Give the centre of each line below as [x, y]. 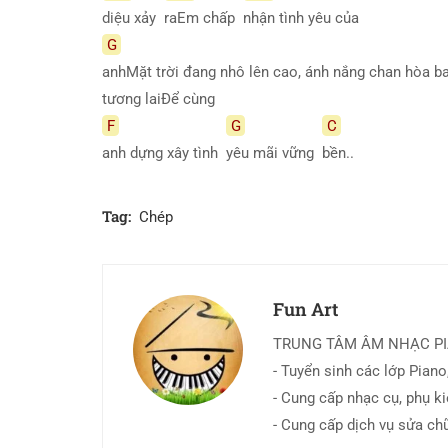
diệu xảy [133, 17]
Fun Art [305, 309]
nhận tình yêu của [305, 17]
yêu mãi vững [274, 152]
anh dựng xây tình [164, 152]
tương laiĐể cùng [162, 98]
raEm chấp [203, 17]
